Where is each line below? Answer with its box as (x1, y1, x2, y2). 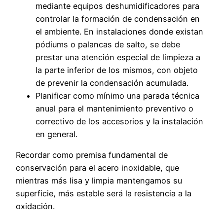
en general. (36, 129, 77, 139)
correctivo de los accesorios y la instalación (36, 116, 203, 126)
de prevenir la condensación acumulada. (36, 77, 188, 88)
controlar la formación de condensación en (36, 13, 200, 24)
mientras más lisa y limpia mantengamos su (16, 176, 182, 186)
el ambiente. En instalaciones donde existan (36, 26, 203, 37)
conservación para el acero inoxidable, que (16, 163, 179, 173)
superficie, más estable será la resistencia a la (16, 188, 191, 199)
